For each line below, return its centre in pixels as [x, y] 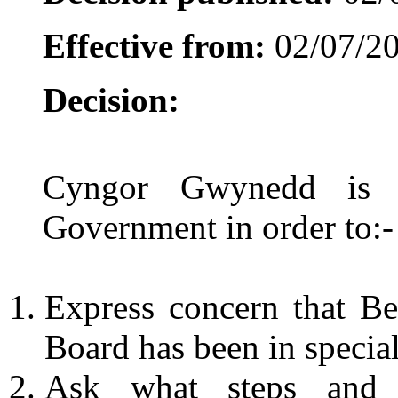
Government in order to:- [218, 227]
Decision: [111, 99]
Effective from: [154, 45]
